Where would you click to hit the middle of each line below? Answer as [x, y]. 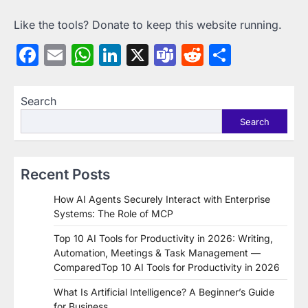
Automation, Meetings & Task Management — [157, 253]
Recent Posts [65, 175]
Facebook [90, 55]
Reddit [237, 55]
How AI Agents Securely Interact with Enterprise [162, 199]
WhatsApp [148, 55]
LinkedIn [165, 55]
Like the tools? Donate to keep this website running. [148, 25]
